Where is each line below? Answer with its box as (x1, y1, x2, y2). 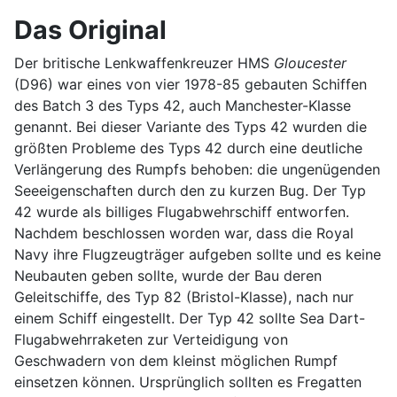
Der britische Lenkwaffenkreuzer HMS (14, 53, 274, 72)
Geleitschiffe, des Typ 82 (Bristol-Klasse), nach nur (14, 287, 354, 306)
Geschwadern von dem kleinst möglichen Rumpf (14, 351, 338, 370)
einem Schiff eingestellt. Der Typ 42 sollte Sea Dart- (14, 308, 365, 327)
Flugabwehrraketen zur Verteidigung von (14, 330, 288, 348)
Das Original (14, 13, 167, 45)
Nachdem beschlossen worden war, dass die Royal (14, 223, 354, 242)
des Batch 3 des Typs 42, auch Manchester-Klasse (14, 96, 351, 114)
